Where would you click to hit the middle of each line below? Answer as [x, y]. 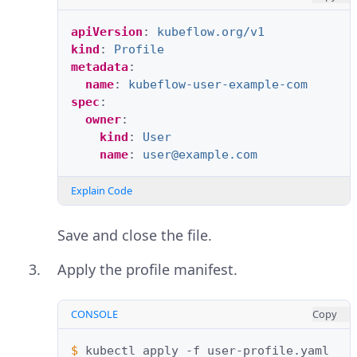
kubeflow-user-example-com [218, 85]
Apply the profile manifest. [147, 270]
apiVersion [107, 32]
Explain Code [102, 191]
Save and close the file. [135, 235]
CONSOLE [94, 314]
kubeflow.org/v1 [211, 32]
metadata [100, 67]
